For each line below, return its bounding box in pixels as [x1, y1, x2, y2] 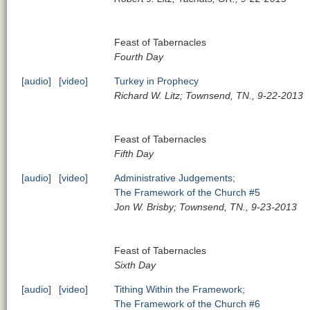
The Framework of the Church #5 [114, 186, 261, 198]
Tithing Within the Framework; [114, 283, 246, 295]
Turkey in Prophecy [114, 75, 199, 86]
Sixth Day [114, 259, 156, 271]
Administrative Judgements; [114, 172, 236, 183]
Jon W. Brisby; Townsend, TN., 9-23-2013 [114, 201, 298, 212]
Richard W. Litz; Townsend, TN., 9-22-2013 [114, 89, 304, 101]
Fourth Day [114, 51, 164, 62]
